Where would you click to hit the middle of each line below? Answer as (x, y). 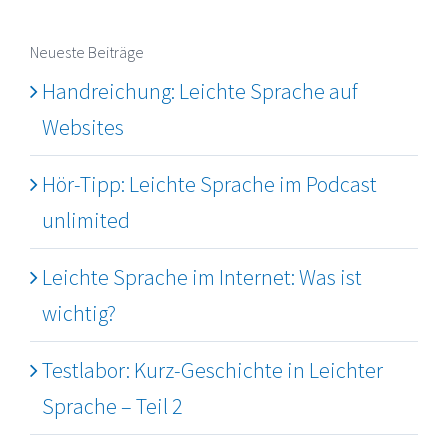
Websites (83, 127)
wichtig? (79, 313)
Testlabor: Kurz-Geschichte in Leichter (212, 370)
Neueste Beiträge (87, 51)
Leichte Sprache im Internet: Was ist (202, 277)
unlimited (86, 220)
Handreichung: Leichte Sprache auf (200, 91)
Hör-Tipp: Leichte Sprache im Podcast (209, 184)
